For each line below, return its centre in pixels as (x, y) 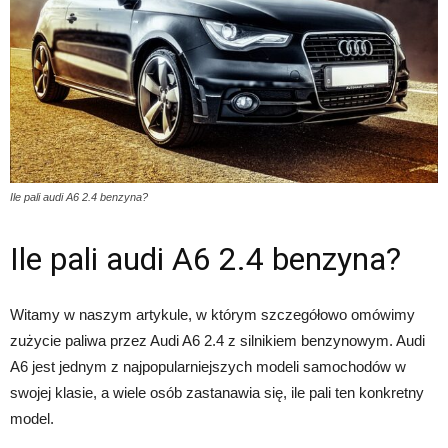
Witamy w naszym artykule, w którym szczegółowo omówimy (212, 314)
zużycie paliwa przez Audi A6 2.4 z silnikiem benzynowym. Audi (217, 340)
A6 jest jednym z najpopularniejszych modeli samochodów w (208, 366)
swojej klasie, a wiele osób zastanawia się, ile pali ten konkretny (217, 392)
